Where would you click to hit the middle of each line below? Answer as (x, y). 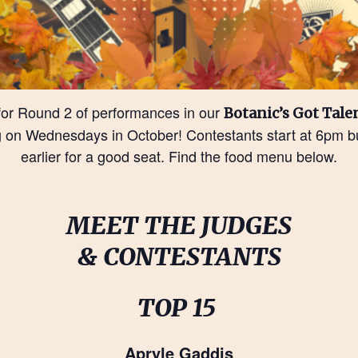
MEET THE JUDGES (179, 225)
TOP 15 (179, 308)
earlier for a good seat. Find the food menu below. (179, 156)
